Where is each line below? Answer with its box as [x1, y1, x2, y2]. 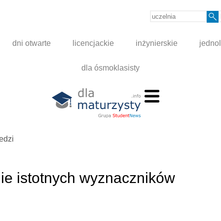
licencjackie [73, 39, 114, 48]
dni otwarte [12, 39, 51, 48]
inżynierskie [136, 39, 178, 48]
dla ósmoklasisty [81, 64, 140, 73]
